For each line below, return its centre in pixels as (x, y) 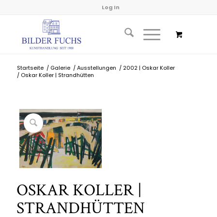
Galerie (60, 68)
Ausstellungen (96, 68)
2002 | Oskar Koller (149, 68)
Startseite (30, 68)
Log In (111, 7)
